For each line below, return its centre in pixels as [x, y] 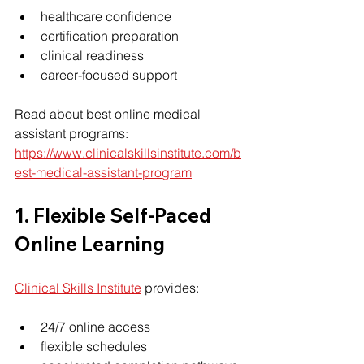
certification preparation [110, 35]
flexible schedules [94, 346]
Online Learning [90, 243]
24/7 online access [95, 326]
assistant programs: [73, 133]
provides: [170, 287]
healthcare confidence [106, 16]
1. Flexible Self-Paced [115, 215]
